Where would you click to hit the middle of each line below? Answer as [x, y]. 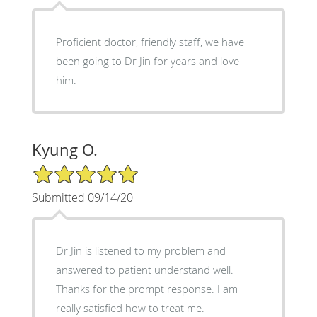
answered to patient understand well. [144, 269]
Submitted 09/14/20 [82, 197]
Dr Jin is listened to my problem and [140, 250]
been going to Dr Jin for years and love [147, 60]
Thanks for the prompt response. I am [136, 288]
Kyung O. [64, 149]
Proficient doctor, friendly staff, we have [150, 41]
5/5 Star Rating [67, 169]
